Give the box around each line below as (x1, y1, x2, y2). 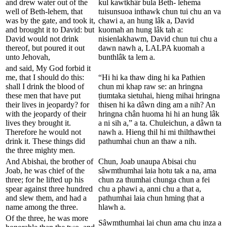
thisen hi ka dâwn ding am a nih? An (98, 100, 215, 109)
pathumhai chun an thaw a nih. (98, 136, 197, 145)
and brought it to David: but (6, 25, 94, 34)
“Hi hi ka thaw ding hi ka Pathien (98, 72, 205, 82)
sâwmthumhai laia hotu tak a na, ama (98, 166, 216, 175)
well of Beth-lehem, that (6, 7, 83, 16)
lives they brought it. (6, 118, 71, 127)
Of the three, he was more (6, 213, 88, 222)
